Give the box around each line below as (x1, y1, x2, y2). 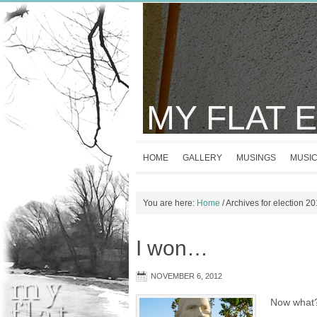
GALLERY (183, 153, 222, 163)
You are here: (143, 198, 197, 208)
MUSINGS (236, 153, 276, 163)
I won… (136, 236, 208, 260)
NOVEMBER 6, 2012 (151, 272, 222, 280)
